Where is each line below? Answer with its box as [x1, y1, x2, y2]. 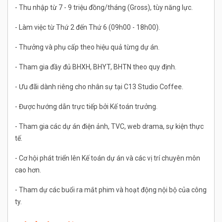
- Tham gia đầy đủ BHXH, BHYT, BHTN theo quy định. [15, 63, 176, 71]
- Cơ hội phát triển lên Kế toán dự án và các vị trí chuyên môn [15, 154, 200, 163]
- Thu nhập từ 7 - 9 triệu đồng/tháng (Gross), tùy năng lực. [15, 3, 193, 12]
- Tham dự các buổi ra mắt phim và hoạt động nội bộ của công [15, 186, 207, 194]
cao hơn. [15, 166, 41, 174]
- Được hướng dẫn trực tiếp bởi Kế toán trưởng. [15, 103, 158, 111]
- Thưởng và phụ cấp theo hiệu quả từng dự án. [15, 43, 160, 52]
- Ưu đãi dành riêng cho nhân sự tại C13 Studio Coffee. [15, 83, 183, 91]
